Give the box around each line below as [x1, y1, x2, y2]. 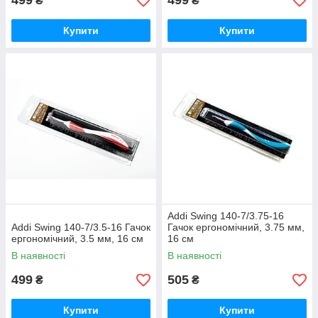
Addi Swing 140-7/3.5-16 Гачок [11, 221, 150, 234]
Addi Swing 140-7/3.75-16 [168, 210, 284, 222]
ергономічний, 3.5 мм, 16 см [11, 233, 143, 245]
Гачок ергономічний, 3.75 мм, [168, 221, 305, 234]
